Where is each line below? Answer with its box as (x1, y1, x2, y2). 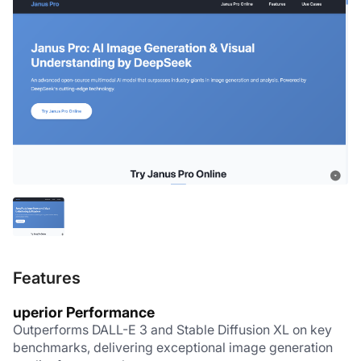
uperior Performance (13, 303, 155, 321)
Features (13, 268, 81, 288)
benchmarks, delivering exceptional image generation (13, 338, 333, 355)
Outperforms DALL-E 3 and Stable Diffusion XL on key (13, 321, 332, 338)
